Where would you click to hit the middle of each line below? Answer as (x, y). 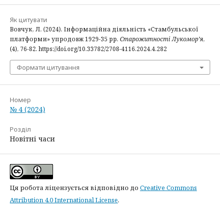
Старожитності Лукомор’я (162, 39)
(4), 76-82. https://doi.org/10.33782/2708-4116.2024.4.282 (88, 49)
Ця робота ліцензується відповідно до (75, 187)
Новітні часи (32, 138)
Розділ (20, 129)
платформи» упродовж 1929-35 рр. (65, 39)
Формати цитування (48, 67)
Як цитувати (28, 19)
